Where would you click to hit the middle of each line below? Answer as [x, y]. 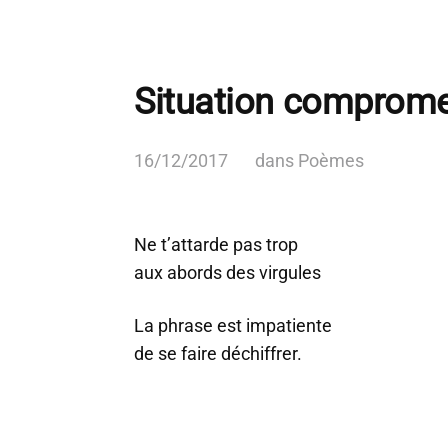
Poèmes [331, 160]
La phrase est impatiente [233, 325]
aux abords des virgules [227, 272]
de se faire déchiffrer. [218, 353]
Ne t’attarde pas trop [216, 244]
